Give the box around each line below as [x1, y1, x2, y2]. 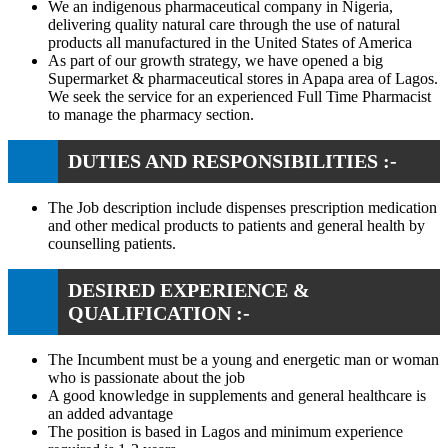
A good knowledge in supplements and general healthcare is [48, 386, 426, 404]
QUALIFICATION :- [68, 301, 250, 324]
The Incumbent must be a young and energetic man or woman [48, 350, 439, 368]
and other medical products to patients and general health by [48, 216, 425, 234]
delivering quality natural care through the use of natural [48, 15, 400, 33]
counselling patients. [48, 234, 176, 252]
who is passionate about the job [48, 368, 245, 386]
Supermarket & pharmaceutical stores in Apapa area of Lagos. [48, 69, 438, 87]
